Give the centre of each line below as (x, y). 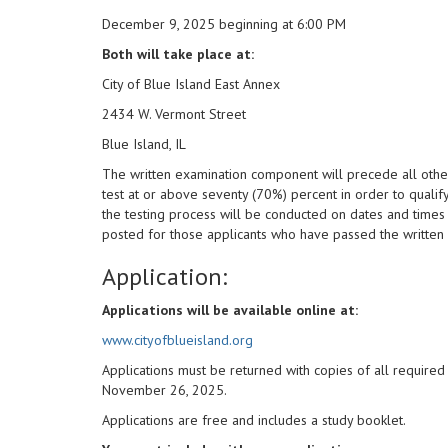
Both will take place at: (178, 54)
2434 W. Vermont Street (174, 114)
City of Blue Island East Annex (191, 84)
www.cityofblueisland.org (177, 340)
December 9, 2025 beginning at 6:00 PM (224, 24)
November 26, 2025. (164, 390)
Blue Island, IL (144, 144)
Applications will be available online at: (230, 310)
